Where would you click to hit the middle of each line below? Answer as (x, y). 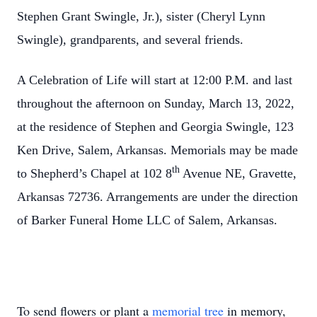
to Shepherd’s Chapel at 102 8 (94, 173)
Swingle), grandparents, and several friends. (136, 40)
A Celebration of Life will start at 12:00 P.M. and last (155, 80)
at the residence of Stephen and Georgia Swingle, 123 (155, 127)
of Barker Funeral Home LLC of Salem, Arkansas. (147, 220)
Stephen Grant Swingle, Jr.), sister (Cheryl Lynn (141, 16)
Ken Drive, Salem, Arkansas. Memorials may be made (157, 150)
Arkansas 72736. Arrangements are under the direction (157, 197)
